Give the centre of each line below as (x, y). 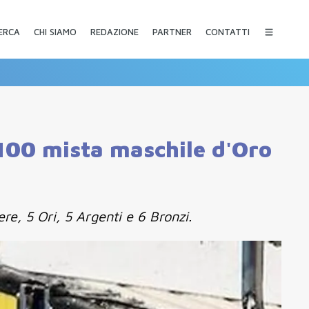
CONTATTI (227, 32)
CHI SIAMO (55, 32)
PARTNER (172, 32)
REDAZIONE (114, 32)
